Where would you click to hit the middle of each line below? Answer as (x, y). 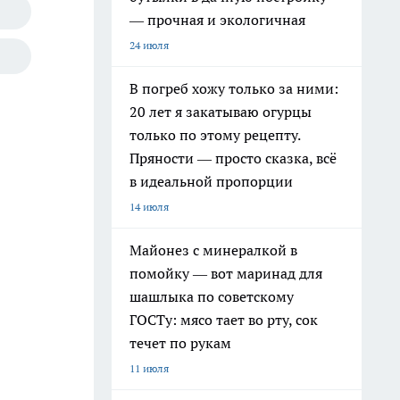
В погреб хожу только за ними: (234, 88)
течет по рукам (180, 343)
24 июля (149, 45)
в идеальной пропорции (211, 181)
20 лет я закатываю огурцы (221, 112)
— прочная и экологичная (217, 20)
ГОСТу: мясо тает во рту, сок (224, 320)
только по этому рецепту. (215, 135)
